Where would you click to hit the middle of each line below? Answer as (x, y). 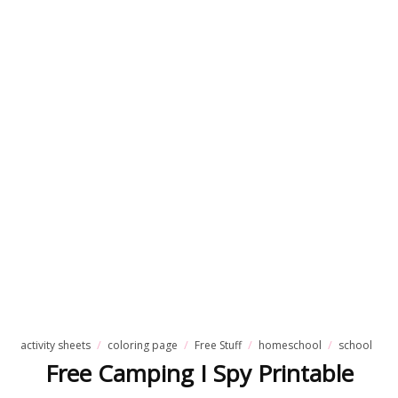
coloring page (142, 345)
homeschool (290, 345)
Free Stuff (218, 345)
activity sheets (55, 345)
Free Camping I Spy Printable (199, 373)
